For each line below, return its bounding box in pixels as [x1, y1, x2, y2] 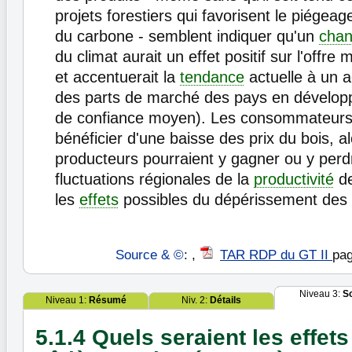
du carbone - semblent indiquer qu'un [55, 27, 319, 46]
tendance [180, 68, 244, 86]
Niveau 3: [299, 288, 343, 300]
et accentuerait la [55, 68, 180, 86]
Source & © [115, 247, 184, 263]
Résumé [88, 295, 126, 306]
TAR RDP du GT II [220, 247, 332, 263]
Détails [210, 295, 241, 306]
